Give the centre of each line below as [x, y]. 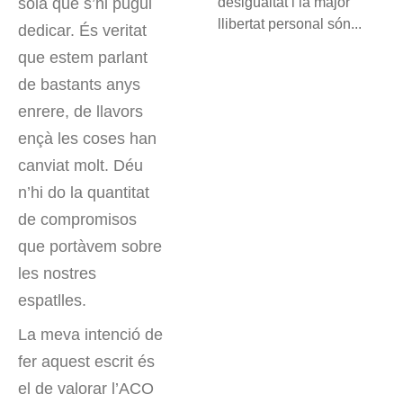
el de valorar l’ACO [86, 389]
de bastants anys [79, 85]
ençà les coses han [87, 139]
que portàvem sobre [90, 247]
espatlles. [52, 301]
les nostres [57, 274]
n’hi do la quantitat [84, 193]
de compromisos [77, 220]
